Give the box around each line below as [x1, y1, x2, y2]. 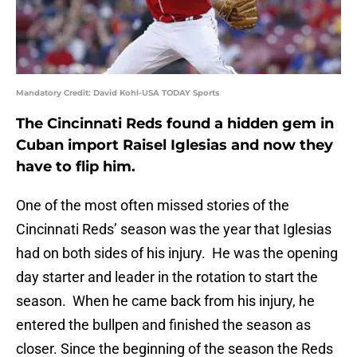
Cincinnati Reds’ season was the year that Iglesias [16, 221, 331, 238]
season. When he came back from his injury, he [16, 292, 315, 310]
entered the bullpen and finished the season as [16, 316, 311, 334]
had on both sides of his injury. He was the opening [16, 245, 338, 262]
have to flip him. [16, 158, 135, 176]
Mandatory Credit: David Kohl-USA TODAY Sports [16, 88, 219, 99]
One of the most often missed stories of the [16, 197, 289, 214]
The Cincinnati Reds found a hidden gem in [16, 115, 334, 133]
